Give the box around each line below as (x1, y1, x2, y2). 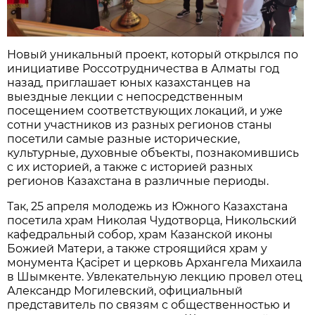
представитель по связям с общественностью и (7, 298, 291, 312)
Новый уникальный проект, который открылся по (7, 48, 299, 62)
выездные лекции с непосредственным (7, 90, 244, 104)
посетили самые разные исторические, (7, 132, 240, 146)
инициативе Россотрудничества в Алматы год (7, 62, 280, 76)
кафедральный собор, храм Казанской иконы (7, 228, 274, 242)
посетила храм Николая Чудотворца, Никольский (7, 214, 297, 228)
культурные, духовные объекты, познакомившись (7, 146, 300, 160)
